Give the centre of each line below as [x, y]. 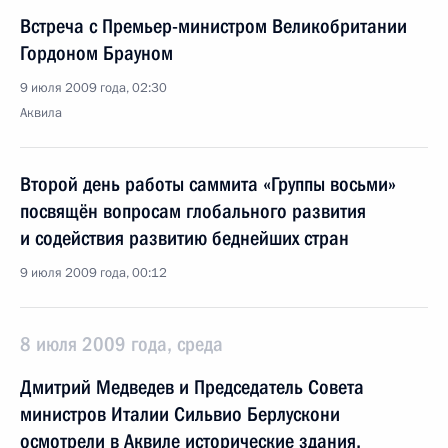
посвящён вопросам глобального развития [193, 211]
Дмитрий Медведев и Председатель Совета [192, 387]
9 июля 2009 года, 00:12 [93, 273]
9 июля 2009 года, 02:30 [93, 88]
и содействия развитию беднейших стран [184, 238]
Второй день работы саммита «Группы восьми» [208, 184]
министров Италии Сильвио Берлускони [180, 414]
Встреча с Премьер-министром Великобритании [213, 26]
